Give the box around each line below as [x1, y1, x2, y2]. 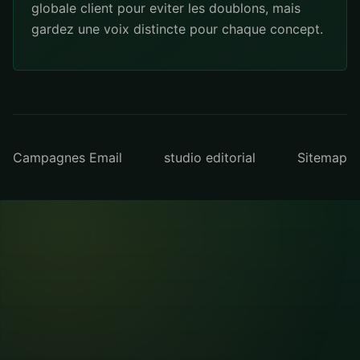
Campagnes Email [13, 149, 122, 166]
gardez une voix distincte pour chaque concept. [31, 21, 323, 37]
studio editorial [164, 149, 256, 166]
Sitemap [297, 149, 347, 166]
